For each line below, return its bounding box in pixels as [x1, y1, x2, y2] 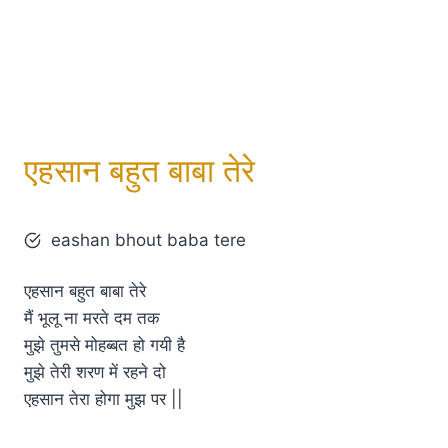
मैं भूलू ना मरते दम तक [24, 307, 160, 328]
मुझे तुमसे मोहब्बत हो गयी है [24, 334, 185, 355]
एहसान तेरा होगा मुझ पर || [24, 388, 183, 409]
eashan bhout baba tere [51, 229, 246, 250]
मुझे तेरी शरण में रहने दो [24, 361, 166, 382]
